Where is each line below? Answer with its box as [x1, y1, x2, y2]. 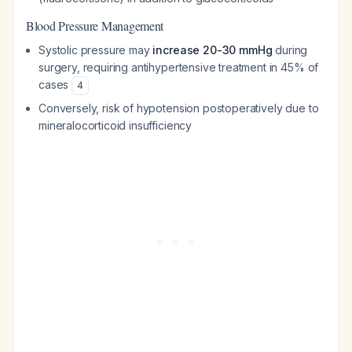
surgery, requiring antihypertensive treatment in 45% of [38, 60, 319, 74]
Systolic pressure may [38, 43, 153, 57]
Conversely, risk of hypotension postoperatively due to [38, 101, 319, 115]
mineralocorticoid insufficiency [38, 119, 192, 132]
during [272, 43, 308, 57]
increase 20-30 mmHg [152, 43, 273, 57]
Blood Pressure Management [26, 17, 164, 34]
